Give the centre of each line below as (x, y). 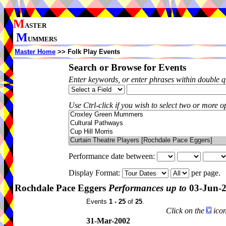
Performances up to (148, 188)
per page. (207, 173)
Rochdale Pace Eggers (62, 188)
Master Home (35, 52)
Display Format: (95, 173)
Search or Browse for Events (127, 67)
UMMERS (42, 39)
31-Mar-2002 (108, 221)
